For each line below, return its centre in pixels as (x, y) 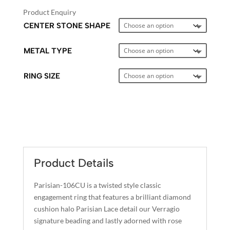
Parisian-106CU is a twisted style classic (97, 185)
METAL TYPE (47, 51)
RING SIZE (42, 76)
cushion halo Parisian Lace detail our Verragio (107, 208)
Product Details (74, 163)
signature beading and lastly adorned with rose (108, 220)
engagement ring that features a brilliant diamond (112, 197)
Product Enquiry (49, 12)
